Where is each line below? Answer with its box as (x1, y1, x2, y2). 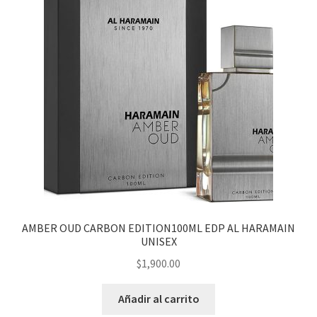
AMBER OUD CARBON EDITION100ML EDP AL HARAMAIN (22, 220, 295, 235)
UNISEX (140, 234, 177, 248)
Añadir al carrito (117, 292, 200, 306)
